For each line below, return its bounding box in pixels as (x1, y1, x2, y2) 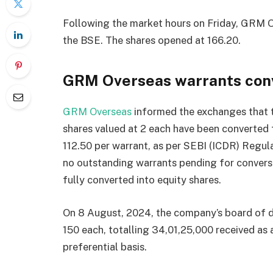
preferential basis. (63, 240, 147, 253)
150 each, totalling (63, 223, 152, 236)
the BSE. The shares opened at (63, 34, 207, 47)
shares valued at (63, 122, 140, 135)
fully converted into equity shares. (63, 174, 221, 186)
